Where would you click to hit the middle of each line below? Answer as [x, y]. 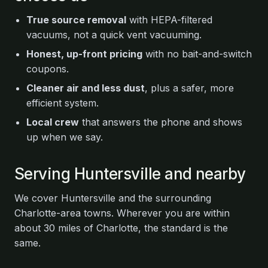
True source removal [76, 20]
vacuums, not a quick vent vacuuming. [114, 35]
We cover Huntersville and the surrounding [113, 198]
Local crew [53, 122]
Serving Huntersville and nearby [130, 174]
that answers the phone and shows [161, 122]
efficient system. [63, 103]
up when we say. [65, 137]
